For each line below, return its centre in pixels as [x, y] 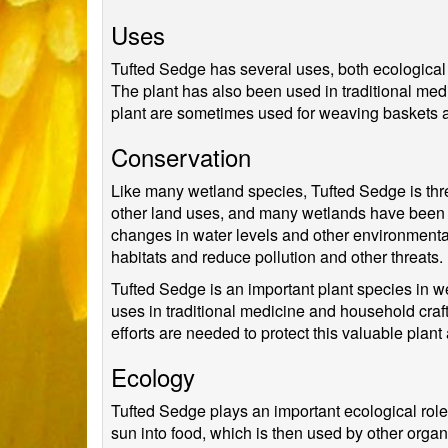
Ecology [153, 376]
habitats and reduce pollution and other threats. [277, 256]
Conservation [181, 156]
